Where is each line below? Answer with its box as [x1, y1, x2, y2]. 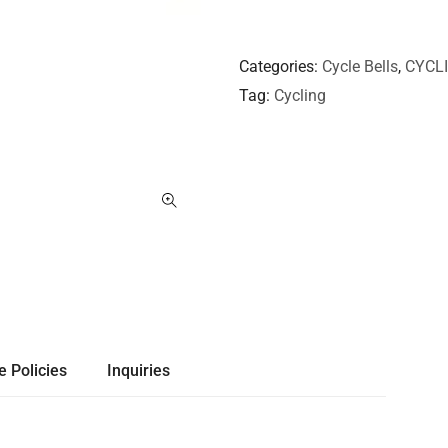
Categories [239, 57, 314, 77]
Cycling [274, 86, 326, 106]
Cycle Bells [322, 57, 398, 77]
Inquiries [107, 361, 170, 380]
